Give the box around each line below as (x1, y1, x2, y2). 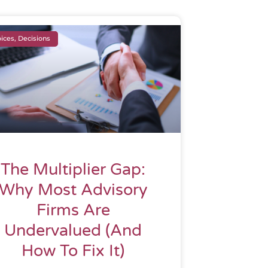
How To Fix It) (22, 240, 124, 261)
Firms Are (36, 200, 110, 220)
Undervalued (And (4, 220, 142, 240)
